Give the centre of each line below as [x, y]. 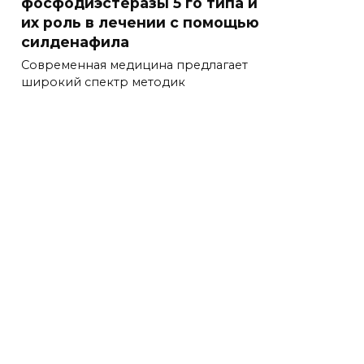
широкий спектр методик [103, 82]
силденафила [75, 41]
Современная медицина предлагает [134, 65]
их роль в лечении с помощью [140, 22]
